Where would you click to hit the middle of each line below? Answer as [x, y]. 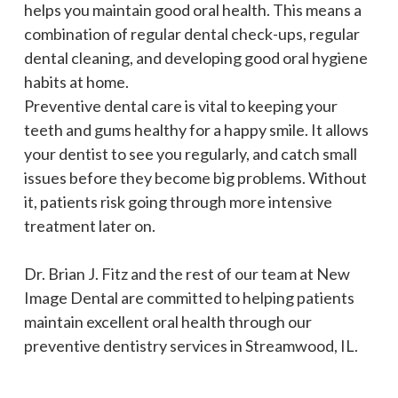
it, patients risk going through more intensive [178, 201]
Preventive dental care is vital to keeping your [181, 105]
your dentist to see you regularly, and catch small [191, 153]
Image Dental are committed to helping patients [189, 297]
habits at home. [76, 81]
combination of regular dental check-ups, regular [192, 33]
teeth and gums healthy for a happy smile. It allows [196, 129]
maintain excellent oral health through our [168, 321]
